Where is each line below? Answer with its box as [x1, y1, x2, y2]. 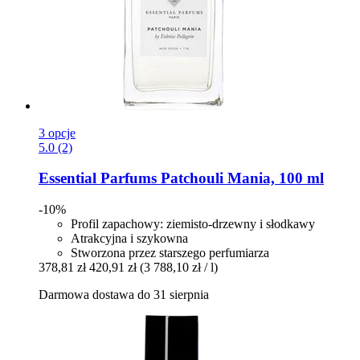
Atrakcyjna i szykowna [71, 231, 188, 245]
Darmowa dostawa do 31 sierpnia [39, 287, 209, 301]
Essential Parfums [39, 170, 157, 187]
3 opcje [39, 125, 76, 140]
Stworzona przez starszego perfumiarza [71, 245, 269, 260]
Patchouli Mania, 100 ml [157, 170, 324, 187]
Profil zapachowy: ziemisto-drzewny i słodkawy [71, 216, 315, 231]
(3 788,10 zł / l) [140, 260, 218, 274]
